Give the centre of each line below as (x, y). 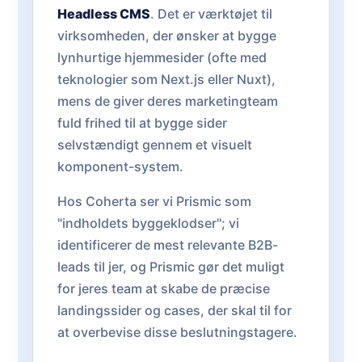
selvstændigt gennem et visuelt (155, 145)
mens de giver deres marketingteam (168, 101)
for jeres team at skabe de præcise (164, 288)
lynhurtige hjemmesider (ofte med (162, 57)
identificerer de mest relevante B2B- (168, 245)
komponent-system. (120, 166)
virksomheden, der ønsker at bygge (167, 36)
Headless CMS (104, 14)
